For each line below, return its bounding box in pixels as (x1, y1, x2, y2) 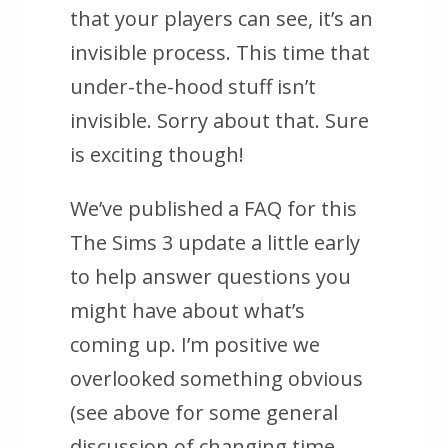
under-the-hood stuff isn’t (70, 73, 316, 101)
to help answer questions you (70, 263, 351, 291)
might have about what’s (70, 297, 305, 325)
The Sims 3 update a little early (70, 229, 360, 257)
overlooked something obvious (70, 365, 363, 393)
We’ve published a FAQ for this (70, 195, 357, 223)
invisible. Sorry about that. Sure (70, 107, 369, 135)
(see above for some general (70, 399, 338, 427)
